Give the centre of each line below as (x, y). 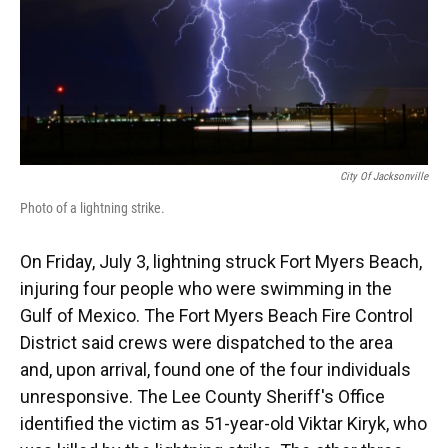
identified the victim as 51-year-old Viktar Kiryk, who (223, 424)
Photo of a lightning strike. (92, 208)
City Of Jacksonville (384, 177)
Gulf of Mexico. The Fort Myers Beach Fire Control (216, 316)
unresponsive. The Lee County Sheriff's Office (202, 397)
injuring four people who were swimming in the (206, 289)
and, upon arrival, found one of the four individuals (215, 370)
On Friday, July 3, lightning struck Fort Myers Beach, (221, 262)
